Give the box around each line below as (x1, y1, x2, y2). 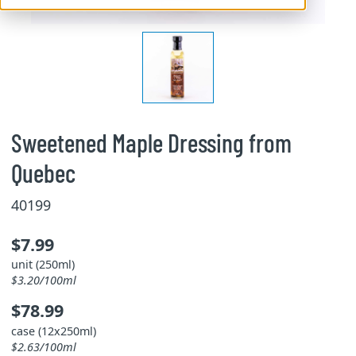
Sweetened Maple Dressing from (10, 127, 292, 157)
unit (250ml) (10, 257, 75, 272)
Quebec (10, 157, 75, 188)
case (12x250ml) (10, 323, 96, 339)
